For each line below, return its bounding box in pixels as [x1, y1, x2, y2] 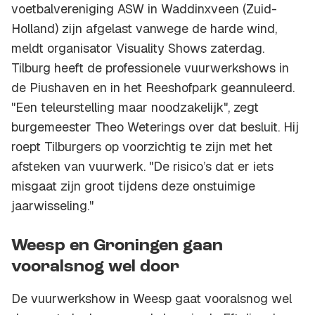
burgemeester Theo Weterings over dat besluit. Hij [11, 119, 299, 136]
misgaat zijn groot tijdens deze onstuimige [11, 178, 255, 195]
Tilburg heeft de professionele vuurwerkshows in [11, 60, 289, 77]
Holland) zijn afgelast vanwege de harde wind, [11, 20, 277, 37]
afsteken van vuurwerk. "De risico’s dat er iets [11, 158, 274, 175]
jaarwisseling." [11, 198, 94, 214]
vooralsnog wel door [11, 259, 179, 276]
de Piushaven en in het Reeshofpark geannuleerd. [11, 79, 295, 96]
